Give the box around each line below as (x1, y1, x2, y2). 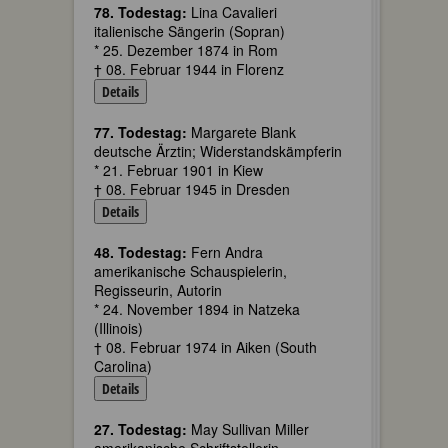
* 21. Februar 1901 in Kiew (94, 160, 263, 180)
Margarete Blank (187, 122, 296, 142)
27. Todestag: (94, 419, 187, 439)
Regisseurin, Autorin (94, 280, 222, 300)
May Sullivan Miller (187, 419, 309, 439)
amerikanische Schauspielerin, (94, 261, 287, 281)
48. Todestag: (94, 242, 187, 262)
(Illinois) (94, 318, 143, 338)
